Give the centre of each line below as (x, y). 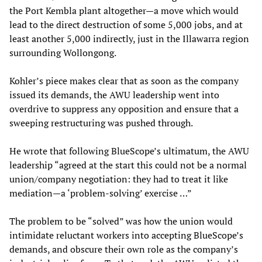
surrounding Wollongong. (63, 52)
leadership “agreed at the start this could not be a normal (128, 165)
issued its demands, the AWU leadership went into (114, 94)
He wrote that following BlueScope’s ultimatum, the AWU (129, 151)
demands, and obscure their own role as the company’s (124, 249)
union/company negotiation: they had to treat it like (119, 179)
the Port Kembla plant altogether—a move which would (124, 10)
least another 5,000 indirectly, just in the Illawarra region (129, 38)
